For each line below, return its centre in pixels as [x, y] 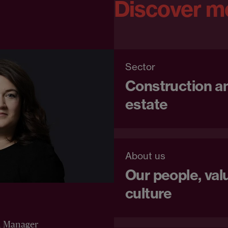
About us [145, 156]
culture [148, 193]
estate [146, 104]
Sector [140, 67]
